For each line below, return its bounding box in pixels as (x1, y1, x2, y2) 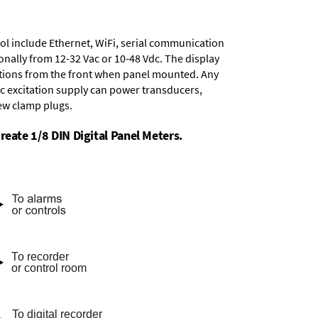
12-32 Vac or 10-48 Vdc (55, 51, 160, 65)
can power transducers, (88, 82, 202, 97)
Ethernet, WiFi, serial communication (49, 35, 224, 50)
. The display (160, 51, 219, 65)
